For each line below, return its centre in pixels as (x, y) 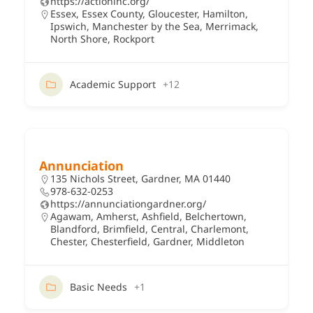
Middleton (220, 241)
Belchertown (214, 216)
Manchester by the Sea (146, 26)
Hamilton (224, 13)
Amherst (116, 216)
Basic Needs (99, 286)
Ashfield (161, 216)
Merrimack (231, 26)
